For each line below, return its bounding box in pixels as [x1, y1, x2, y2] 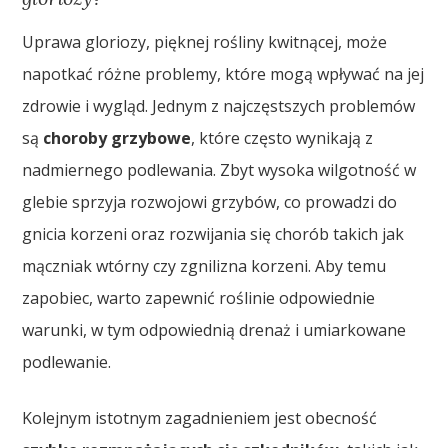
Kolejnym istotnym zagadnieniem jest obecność [22, 406, 378, 429]
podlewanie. [22, 350, 112, 373]
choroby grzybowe [43, 126, 192, 149]
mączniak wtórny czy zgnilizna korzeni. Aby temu [22, 254, 387, 277]
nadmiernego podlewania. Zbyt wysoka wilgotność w [22, 158, 417, 181]
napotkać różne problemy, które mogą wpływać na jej [22, 62, 425, 85]
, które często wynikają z [191, 126, 374, 149]
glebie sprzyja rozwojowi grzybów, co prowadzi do [22, 190, 398, 213]
